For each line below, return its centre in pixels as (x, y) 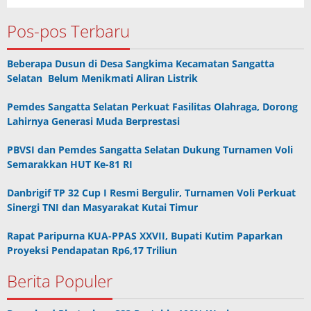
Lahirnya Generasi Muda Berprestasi (93, 121)
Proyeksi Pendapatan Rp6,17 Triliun (92, 251)
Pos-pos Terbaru (68, 31)
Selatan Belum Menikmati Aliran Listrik (102, 78)
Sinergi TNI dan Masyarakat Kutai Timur (102, 208)
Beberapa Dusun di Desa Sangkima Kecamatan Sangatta (141, 64)
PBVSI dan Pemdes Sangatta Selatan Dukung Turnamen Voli (150, 150)
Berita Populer (60, 281)
